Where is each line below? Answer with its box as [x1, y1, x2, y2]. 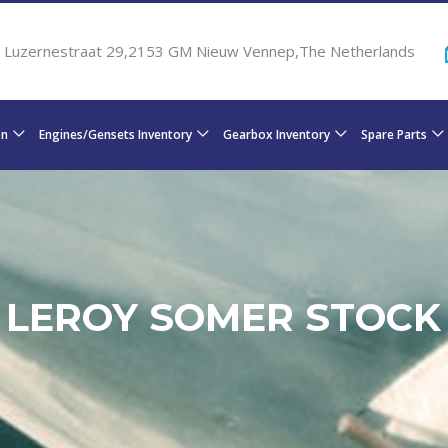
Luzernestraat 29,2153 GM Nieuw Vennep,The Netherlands [4, 41, 416, 62]
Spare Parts [360, 126, 427, 143]
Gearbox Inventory [222, 126, 330, 143]
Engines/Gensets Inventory [38, 126, 192, 143]
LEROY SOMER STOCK [6, 294, 442, 341]
